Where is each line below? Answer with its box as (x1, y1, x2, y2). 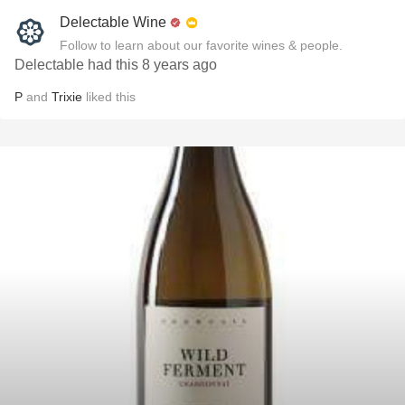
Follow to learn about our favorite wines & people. (60, 38, 343, 52)
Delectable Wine (60, 14, 166, 30)
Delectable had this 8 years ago (14, 57, 217, 72)
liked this (82, 89, 136, 104)
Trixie (52, 89, 82, 104)
